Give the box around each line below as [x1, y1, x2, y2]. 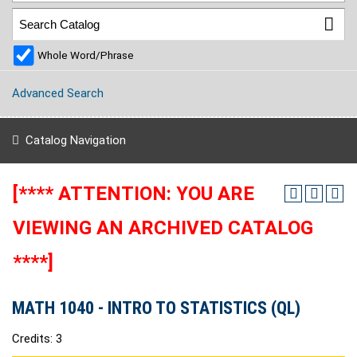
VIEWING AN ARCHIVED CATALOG [13, 217, 313, 239]
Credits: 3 [12, 331, 62, 346]
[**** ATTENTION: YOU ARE [13, 182, 254, 205]
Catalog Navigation [25, 133, 126, 147]
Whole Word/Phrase [37, 49, 134, 62]
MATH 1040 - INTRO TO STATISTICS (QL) [12, 298, 300, 318]
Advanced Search [12, 86, 104, 101]
